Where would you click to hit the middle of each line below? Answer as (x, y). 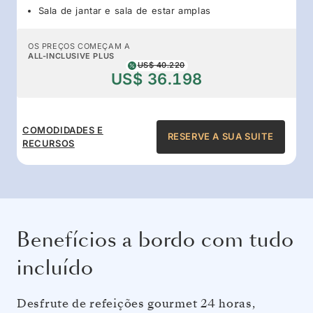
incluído (55, 268)
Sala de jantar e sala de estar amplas (124, 10)
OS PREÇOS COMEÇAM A (79, 46)
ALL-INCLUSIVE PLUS (71, 56)
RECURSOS (49, 143)
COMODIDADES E (63, 130)
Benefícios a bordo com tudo (155, 240)
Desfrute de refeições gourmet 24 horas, (136, 303)
